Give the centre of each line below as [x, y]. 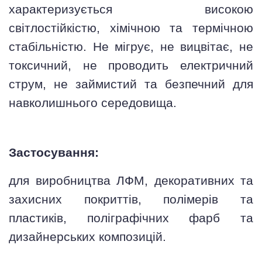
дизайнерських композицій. [87, 237]
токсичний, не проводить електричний [131, 66]
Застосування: [54, 153]
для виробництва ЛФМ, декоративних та [131, 181]
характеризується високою [131, 10]
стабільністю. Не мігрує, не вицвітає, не [131, 47]
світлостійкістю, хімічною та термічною [131, 28]
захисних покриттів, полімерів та [131, 200]
